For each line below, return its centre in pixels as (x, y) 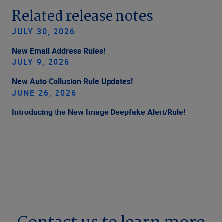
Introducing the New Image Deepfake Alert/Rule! (99, 112)
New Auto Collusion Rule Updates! (72, 81)
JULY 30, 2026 (44, 31)
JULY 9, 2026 (41, 62)
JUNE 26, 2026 (44, 92)
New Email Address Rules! (58, 50)
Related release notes (83, 17)
